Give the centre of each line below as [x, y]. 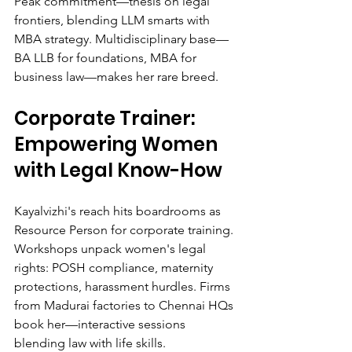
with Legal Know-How [118, 170]
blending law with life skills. [90, 343]
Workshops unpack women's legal [112, 248]
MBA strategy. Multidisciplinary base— [121, 38]
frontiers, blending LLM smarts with [114, 20]
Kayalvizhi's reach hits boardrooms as [119, 211]
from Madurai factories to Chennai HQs [125, 305]
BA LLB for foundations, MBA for [107, 57]
